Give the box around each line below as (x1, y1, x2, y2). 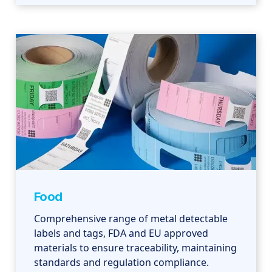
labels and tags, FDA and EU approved (34, 226, 209, 240)
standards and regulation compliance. (34, 256, 209, 270)
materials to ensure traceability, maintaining (34, 241, 237, 255)
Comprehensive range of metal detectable (34, 212, 228, 226)
